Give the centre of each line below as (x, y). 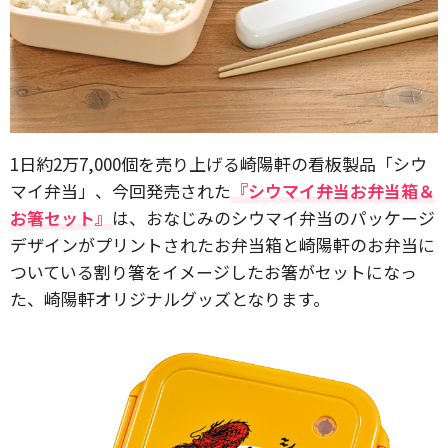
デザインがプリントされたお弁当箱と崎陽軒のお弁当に (222, 244)
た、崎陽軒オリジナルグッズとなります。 (170, 298)
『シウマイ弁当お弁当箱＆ (333, 190)
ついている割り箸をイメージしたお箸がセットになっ (213, 271)
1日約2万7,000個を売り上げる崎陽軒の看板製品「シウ (218, 163)
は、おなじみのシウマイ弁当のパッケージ (273, 217)
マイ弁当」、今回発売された (120, 190)
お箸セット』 (61, 217)
